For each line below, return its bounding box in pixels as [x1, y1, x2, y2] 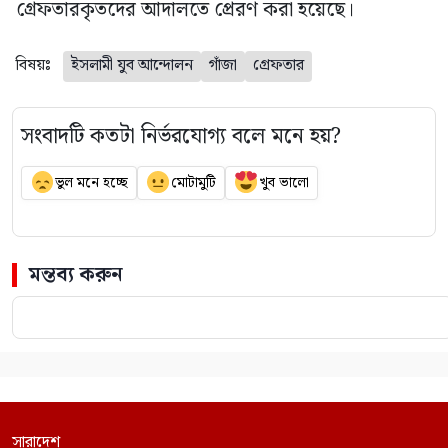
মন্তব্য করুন [29, 259, 123, 292]
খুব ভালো [258, 172, 309, 194]
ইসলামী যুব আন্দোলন [71, 52, 193, 78]
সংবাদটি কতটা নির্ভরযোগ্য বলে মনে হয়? [21, 118, 341, 154]
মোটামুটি [170, 172, 216, 194]
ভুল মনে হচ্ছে [54, 172, 128, 194]
